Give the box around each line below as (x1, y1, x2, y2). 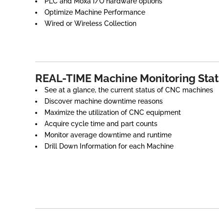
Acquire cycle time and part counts (44, 120, 157, 128)
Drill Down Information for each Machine (44, 142, 174, 151)
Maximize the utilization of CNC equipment (44, 109, 181, 117)
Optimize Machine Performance (44, 8, 145, 16)
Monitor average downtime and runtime (44, 131, 172, 139)
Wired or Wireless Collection (44, 19, 136, 27)
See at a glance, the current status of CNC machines (44, 86, 213, 94)
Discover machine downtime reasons (44, 97, 163, 106)
